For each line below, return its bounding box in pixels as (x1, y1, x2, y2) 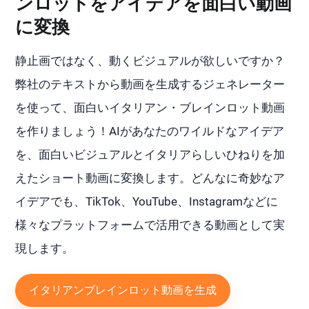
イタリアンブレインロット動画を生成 (29, 283, 217, 297)
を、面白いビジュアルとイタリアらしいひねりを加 (15, 147, 286, 161)
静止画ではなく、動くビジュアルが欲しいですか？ (15, 53, 286, 68)
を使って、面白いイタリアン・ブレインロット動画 (15, 100, 286, 114)
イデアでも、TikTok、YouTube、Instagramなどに (15, 194, 279, 208)
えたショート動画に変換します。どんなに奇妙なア (15, 170, 286, 185)
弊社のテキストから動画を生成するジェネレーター (15, 77, 286, 91)
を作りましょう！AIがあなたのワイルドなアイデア (15, 123, 285, 138)
